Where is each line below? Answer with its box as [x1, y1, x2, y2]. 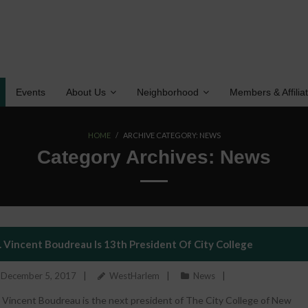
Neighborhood [137, 86, 199, 98]
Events [16, 86, 45, 98]
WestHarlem [109, 269, 160, 281]
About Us [66, 86, 106, 98]
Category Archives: [37, 146, 220, 168]
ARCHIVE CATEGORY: [122, 130, 199, 140]
